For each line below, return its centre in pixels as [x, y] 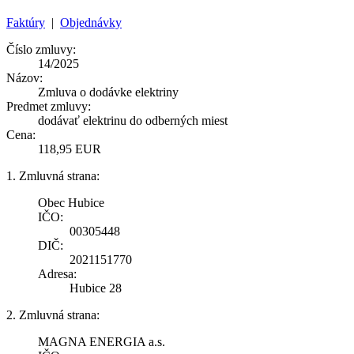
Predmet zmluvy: [49, 106]
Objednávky [91, 22]
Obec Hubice [71, 202]
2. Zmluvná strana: [53, 314]
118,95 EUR [70, 149]
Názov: [24, 77]
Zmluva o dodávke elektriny [108, 92]
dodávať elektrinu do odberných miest [133, 120]
